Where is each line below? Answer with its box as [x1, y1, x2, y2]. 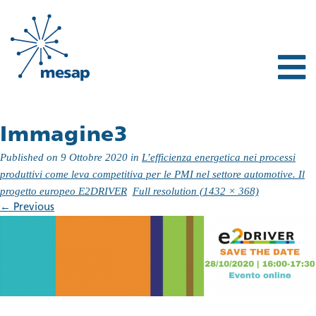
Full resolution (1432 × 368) [132, 185, 259, 197]
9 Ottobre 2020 [61, 151, 128, 163]
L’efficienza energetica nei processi [142, 151, 296, 163]
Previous [11, 202, 54, 213]
